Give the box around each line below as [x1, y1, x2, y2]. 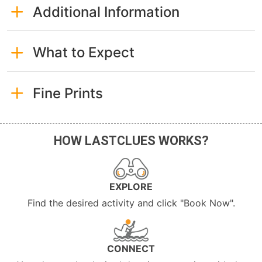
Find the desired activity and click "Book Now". [27, 197, 235, 209]
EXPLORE [109, 181, 153, 193]
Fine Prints [32, 84, 103, 102]
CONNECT [107, 243, 155, 255]
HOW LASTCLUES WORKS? [53, 133, 209, 149]
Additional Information [32, 3, 180, 20]
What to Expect [32, 44, 135, 61]
